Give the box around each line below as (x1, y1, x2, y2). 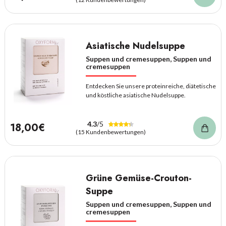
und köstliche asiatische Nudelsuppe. (85, 91, 186, 99)
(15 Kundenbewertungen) (75, 128, 146, 136)
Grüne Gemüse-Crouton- (85, 172, 192, 185)
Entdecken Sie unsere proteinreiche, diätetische (85, 82, 216, 90)
